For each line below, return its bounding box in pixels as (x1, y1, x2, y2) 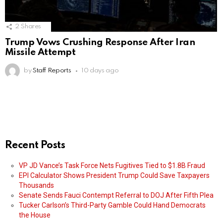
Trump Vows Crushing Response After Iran (5, 38, 195, 48)
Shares (21, 23, 42, 30)
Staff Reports (32, 67, 71, 74)
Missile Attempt (5, 48, 76, 57)
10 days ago (81, 67, 119, 74)
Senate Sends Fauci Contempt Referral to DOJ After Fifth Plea (19, 191, 214, 200)
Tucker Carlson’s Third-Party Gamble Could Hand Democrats (19, 201, 206, 210)
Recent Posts (5, 140, 65, 151)
